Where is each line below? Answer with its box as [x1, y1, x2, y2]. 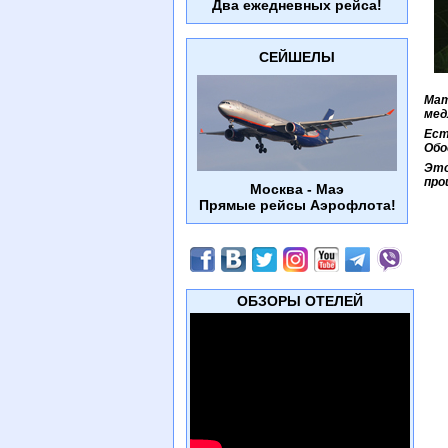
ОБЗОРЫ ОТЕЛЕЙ [237, 293, 363, 309]
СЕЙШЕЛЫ [259, 49, 335, 65]
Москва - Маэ [250, 181, 344, 197]
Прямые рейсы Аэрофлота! [198, 197, 396, 213]
